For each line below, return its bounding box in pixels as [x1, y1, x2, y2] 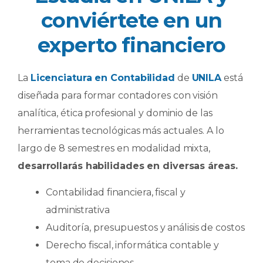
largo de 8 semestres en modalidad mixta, [18, 142, 210, 154]
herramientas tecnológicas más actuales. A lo [18, 124, 224, 136]
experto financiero [37, 32, 226, 58]
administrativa [46, 204, 110, 215]
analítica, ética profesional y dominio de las [18, 107, 213, 119]
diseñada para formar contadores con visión [18, 89, 218, 101]
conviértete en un [41, 7, 222, 33]
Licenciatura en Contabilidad [30, 72, 175, 83]
